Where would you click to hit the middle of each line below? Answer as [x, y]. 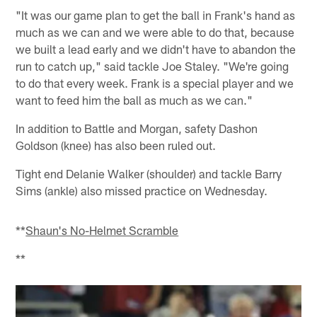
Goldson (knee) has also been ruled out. [116, 145]
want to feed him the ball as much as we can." [134, 99]
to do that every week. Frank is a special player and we [155, 82]
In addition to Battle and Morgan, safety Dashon [137, 128]
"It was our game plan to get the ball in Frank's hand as [156, 15]
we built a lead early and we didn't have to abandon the [156, 48]
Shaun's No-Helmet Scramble [102, 230]
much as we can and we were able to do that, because [155, 31]
